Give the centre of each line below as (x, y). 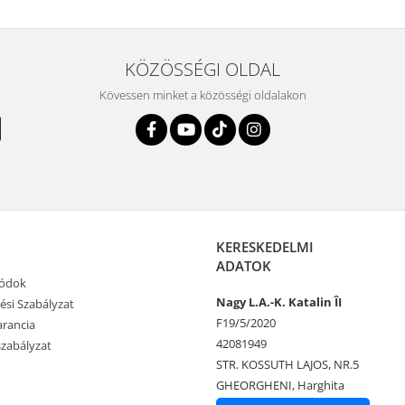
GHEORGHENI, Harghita (280, 385)
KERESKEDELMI (265, 246)
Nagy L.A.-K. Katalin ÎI (279, 301)
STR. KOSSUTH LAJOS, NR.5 (287, 364)
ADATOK (244, 265)
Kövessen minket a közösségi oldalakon (202, 94)
